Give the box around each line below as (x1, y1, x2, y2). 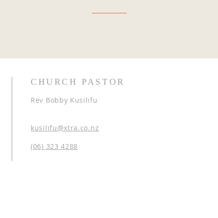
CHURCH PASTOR (31, 77, 125, 87)
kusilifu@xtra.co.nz (31, 123, 99, 132)
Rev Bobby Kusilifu (31, 95, 98, 105)
